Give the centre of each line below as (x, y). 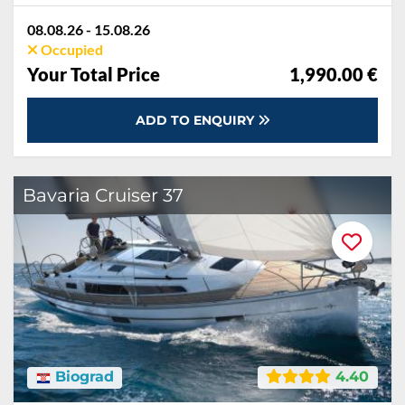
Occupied (71, 49)
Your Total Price (94, 74)
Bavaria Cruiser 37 (103, 195)
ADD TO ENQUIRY (196, 120)
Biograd (82, 377)
